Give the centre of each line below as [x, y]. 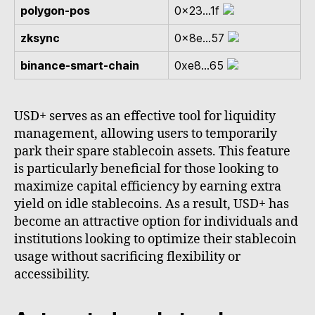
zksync [40, 38]
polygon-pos [55, 11]
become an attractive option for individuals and [156, 222]
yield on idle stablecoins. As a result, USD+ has [152, 205]
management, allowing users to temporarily [146, 134]
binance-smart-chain [80, 66]
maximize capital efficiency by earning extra [148, 187]
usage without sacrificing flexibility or [127, 257]
